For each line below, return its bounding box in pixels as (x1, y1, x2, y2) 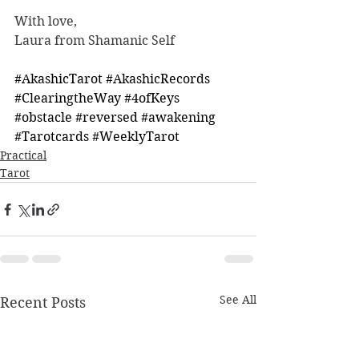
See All (220, 292, 256, 308)
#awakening (141, 110, 216, 126)
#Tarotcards (14, 129, 89, 145)
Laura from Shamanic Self (14, 33, 178, 49)
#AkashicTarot (14, 71, 103, 87)
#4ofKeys (124, 91, 179, 107)
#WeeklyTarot (92, 129, 179, 145)
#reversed (75, 110, 138, 126)
